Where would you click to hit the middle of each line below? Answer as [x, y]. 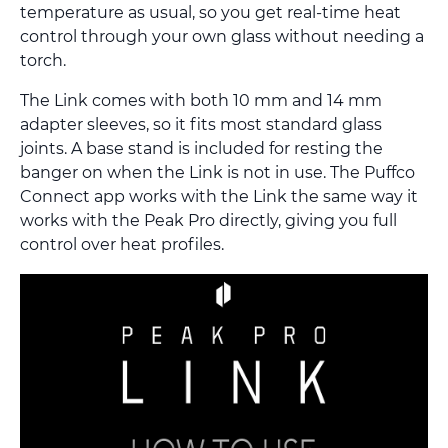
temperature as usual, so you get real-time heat [210, 13]
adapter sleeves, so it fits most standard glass [201, 125]
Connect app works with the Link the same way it [219, 197]
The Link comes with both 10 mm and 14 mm [201, 101]
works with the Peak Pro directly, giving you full [208, 221]
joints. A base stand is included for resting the [201, 149]
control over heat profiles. [122, 245]
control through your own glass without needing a [222, 37]
